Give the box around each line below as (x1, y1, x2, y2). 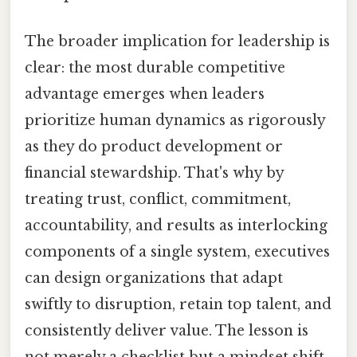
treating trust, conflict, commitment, (25, 190, 291, 208)
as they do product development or (25, 137, 283, 155)
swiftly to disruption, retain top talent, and (25, 295, 331, 313)
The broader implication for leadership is (25, 32, 330, 50)
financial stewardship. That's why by (25, 163, 284, 182)
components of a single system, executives (25, 242, 330, 261)
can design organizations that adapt (25, 269, 283, 287)
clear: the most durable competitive (25, 58, 285, 76)
